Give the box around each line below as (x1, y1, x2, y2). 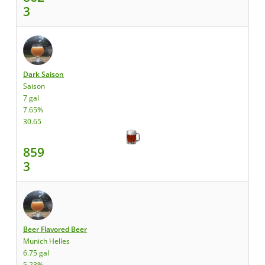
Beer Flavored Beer (23, 224, 87, 234)
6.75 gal (23, 248, 49, 258)
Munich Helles (23, 236, 70, 246)
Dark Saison (23, 69, 64, 79)
